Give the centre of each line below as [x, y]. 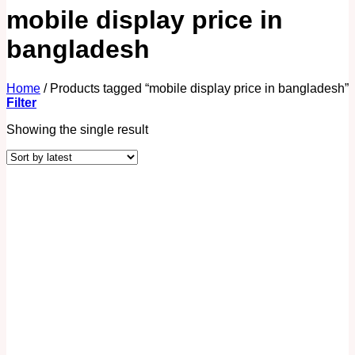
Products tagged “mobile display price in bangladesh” [198, 88]
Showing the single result [77, 129]
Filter [21, 102]
